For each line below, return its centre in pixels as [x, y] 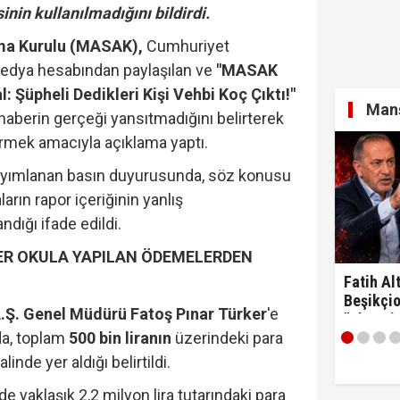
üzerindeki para [228, 337]
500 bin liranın [121, 337]
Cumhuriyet [187, 46]
